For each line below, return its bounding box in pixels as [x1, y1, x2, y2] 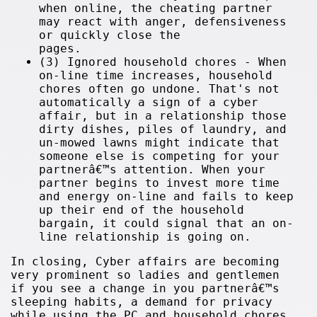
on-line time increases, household [39, 69, 273, 82]
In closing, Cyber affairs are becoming [11, 255, 280, 268]
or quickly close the [39, 28, 181, 42]
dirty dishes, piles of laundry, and [39, 122, 287, 136]
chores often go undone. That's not [39, 82, 280, 96]
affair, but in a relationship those [39, 109, 287, 122]
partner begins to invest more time [39, 176, 280, 190]
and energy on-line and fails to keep [39, 190, 294, 203]
